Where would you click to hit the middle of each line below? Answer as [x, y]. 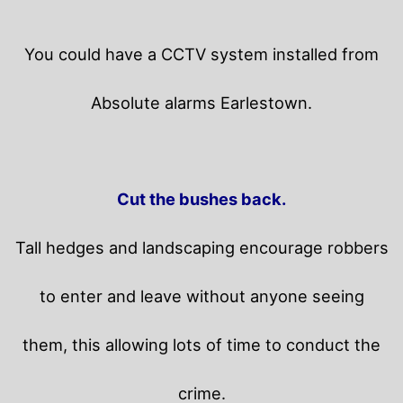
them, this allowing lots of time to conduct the [201, 344]
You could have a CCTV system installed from [201, 54]
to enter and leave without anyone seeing [201, 296]
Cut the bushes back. [201, 198]
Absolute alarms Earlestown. [201, 102]
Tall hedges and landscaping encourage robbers [201, 247]
